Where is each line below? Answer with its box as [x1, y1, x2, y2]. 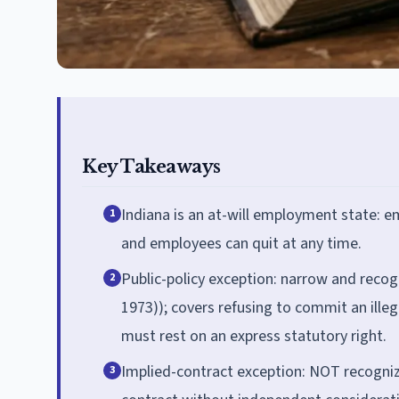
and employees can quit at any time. [121, 232, 362, 255]
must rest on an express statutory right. [121, 324, 387, 347]
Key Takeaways [82, 155, 221, 177]
